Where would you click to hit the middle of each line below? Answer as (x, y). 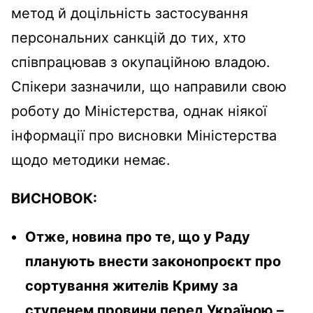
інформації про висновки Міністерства (144, 136)
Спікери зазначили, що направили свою (149, 87)
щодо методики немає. (91, 160)
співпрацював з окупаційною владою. (141, 63)
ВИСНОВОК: (54, 199)
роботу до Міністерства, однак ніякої (139, 111)
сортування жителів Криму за (132, 286)
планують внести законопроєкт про (153, 262)
